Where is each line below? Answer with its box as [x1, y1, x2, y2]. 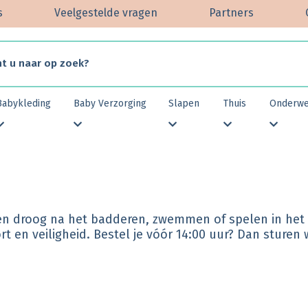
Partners [209, 6, 254, 20]
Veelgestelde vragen [54, 6, 157, 20]
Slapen [168, 98, 200, 109]
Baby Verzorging [74, 98, 146, 109]
